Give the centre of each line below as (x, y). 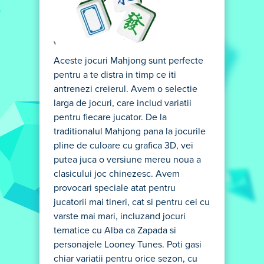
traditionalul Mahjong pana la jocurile (130, 131)
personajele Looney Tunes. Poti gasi (128, 245)
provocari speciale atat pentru (115, 188)
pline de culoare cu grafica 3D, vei (123, 146)
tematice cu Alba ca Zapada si (115, 230)
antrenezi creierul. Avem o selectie (126, 89)
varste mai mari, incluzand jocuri (120, 216)
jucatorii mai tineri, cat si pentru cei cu (132, 202)
